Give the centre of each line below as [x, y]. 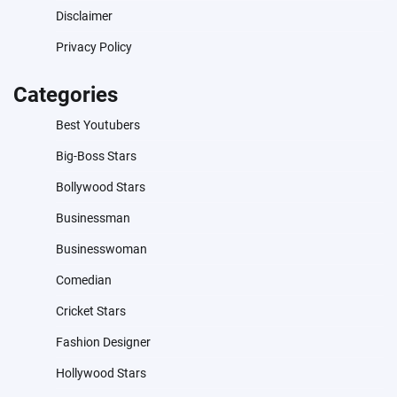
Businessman [93, 218]
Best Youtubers [98, 125]
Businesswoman [101, 249]
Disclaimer [84, 16]
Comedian [84, 280]
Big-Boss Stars [96, 156]
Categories [66, 95]
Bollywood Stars [101, 187]
